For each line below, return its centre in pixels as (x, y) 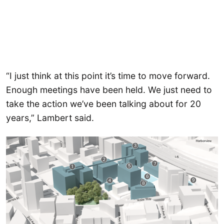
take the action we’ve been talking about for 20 (103, 103)
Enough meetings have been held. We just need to (109, 89)
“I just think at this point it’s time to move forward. (108, 75)
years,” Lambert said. (50, 117)
